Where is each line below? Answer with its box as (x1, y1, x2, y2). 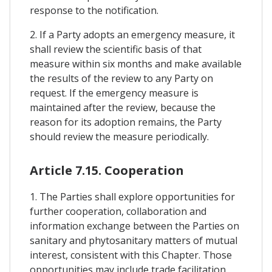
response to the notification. (30, 3, 158, 17)
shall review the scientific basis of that (30, 42, 202, 56)
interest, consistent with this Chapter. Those (30, 248, 232, 262)
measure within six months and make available (30, 56, 242, 70)
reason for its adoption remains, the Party (30, 115, 222, 129)
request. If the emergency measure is (30, 86, 199, 100)
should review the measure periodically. (30, 129, 209, 143)
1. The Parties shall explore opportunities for (30, 189, 235, 203)
